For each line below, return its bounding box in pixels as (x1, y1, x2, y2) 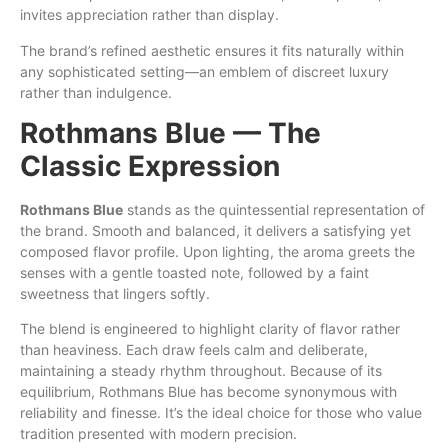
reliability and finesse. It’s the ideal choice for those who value (20, 404, 422, 422)
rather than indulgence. (20, 83, 172, 101)
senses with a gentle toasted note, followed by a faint (20, 263, 369, 281)
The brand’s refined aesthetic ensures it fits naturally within (20, 41, 404, 59)
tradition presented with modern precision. (20, 425, 297, 443)
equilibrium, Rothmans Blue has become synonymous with (20, 383, 397, 401)
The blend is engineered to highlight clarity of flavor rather (20, 320, 400, 338)
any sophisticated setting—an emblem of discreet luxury (20, 62, 389, 80)
